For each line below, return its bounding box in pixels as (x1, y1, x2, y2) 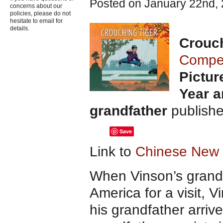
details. (10, 25, 29, 32)
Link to (90, 144, 135, 160)
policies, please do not (10, 10, 71, 17)
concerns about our (10, 2, 62, 10)
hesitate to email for (10, 17, 63, 25)
